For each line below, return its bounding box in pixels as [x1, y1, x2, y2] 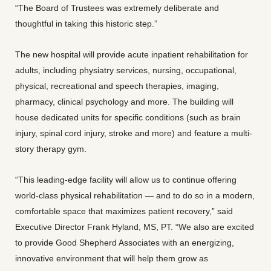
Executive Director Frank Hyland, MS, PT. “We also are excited [15, 222, 254, 232]
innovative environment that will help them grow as [15, 253, 208, 263]
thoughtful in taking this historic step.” [15, 19, 157, 28]
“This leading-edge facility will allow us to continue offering [15, 175, 237, 184]
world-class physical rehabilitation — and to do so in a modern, [15, 191, 255, 200]
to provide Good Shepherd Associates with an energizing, [15, 238, 234, 247]
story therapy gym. [15, 144, 87, 154]
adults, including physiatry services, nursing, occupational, [15, 65, 237, 75]
